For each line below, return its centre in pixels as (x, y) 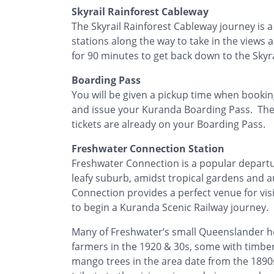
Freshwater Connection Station (148, 148)
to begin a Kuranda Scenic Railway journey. (170, 207)
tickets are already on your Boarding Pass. (168, 124)
